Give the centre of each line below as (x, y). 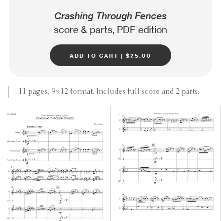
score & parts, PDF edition (110, 30)
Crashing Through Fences (110, 16)
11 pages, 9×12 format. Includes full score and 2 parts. (109, 92)
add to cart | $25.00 (110, 55)
